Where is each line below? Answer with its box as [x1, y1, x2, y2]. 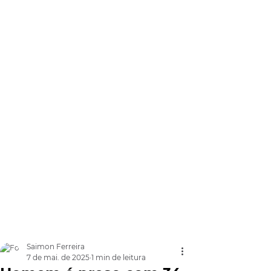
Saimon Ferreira [27, 242, 85, 251]
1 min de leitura [91, 253, 146, 262]
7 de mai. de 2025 [27, 253, 90, 262]
